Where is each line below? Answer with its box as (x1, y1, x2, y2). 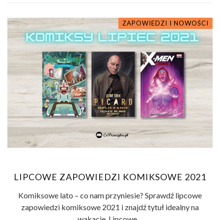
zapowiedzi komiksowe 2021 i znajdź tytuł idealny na (21, 202, 199, 212)
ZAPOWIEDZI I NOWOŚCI (122, 19, 209, 27)
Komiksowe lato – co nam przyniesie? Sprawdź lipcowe (18, 191, 202, 200)
